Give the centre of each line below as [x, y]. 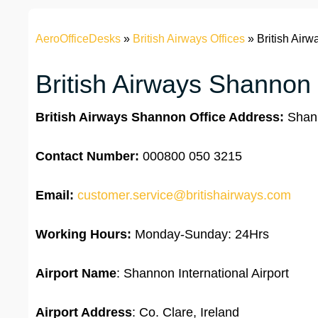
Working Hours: [83, 235]
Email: [55, 196]
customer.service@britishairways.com [184, 196]
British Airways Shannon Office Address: [160, 117]
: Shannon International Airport [203, 274]
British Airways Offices [189, 39]
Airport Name [76, 274]
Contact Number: [87, 157]
